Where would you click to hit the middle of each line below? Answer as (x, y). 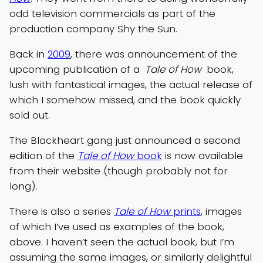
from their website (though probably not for (119, 171)
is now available (203, 156)
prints (186, 211)
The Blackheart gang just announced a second (125, 141)
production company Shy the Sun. (93, 29)
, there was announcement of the (154, 54)
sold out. (30, 115)
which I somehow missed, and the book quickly (125, 100)
